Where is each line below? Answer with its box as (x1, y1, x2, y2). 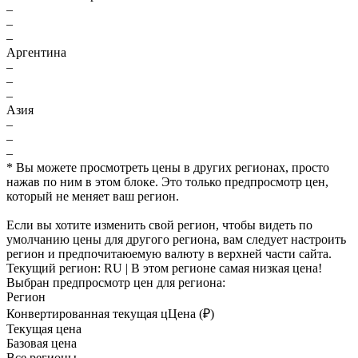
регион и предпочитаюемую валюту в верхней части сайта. (6, 247, 332, 261)
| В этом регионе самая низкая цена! (122, 261, 322, 276)
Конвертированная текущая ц (6, 307, 168, 321)
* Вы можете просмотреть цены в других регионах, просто (6, 161, 329, 175)
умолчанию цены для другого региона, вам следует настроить (6, 233, 346, 247)
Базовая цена (6, 336, 77, 351)
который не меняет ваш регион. (6, 189, 179, 204)
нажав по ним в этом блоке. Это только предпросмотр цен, (6, 175, 328, 189)
